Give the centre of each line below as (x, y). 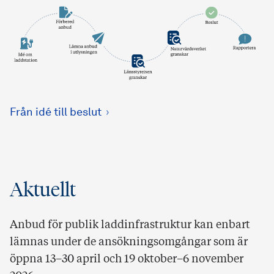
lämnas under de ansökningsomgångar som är (129, 243)
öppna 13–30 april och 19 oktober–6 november (127, 260)
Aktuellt (43, 190)
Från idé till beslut (56, 113)
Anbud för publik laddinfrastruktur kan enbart (130, 225)
